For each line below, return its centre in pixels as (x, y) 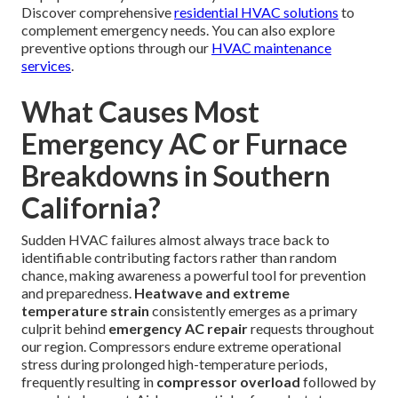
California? (91, 208)
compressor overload (228, 382)
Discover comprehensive (98, 12)
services (46, 66)
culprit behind (65, 329)
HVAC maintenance (271, 48)
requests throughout (311, 329)
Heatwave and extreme (212, 293)
